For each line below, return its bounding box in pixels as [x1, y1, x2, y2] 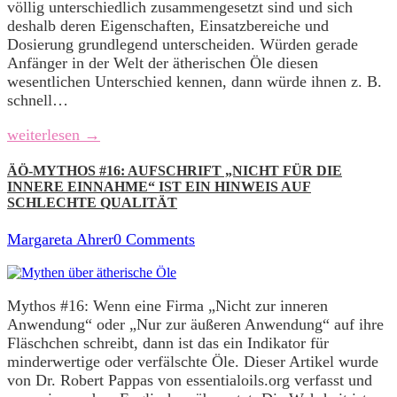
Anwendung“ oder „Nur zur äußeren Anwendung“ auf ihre [7, 315, 384, 333]
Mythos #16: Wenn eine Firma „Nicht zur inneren [7, 296, 328, 315]
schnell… [7, 91, 68, 110]
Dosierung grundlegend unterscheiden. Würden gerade [7, 35, 358, 54]
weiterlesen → [7, 126, 100, 144]
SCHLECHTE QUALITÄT [7, 195, 177, 211]
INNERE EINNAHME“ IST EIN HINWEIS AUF [7, 179, 311, 195]
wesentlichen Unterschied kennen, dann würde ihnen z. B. [7, 73, 382, 91]
